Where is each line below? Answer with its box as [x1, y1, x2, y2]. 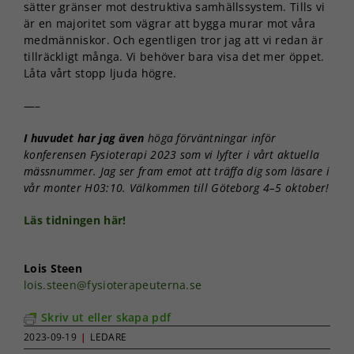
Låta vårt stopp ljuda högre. [24, 65, 177, 81]
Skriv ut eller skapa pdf [41, 309, 171, 325]
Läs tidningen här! [24, 212, 126, 228]
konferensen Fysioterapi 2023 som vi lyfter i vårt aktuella [24, 146, 320, 162]
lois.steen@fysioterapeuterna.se [24, 277, 202, 292]
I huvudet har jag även [24, 130, 148, 145]
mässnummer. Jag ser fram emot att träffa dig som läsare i [24, 163, 330, 179]
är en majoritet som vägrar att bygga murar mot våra [24, 15, 316, 31]
